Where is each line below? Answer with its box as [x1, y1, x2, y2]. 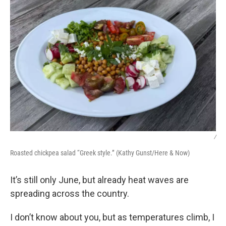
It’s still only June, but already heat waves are [10, 175, 189, 185]
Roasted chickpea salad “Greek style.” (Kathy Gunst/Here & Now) [10, 149, 190, 157]
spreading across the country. [10, 188, 129, 199]
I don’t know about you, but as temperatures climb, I [10, 212, 214, 222]
